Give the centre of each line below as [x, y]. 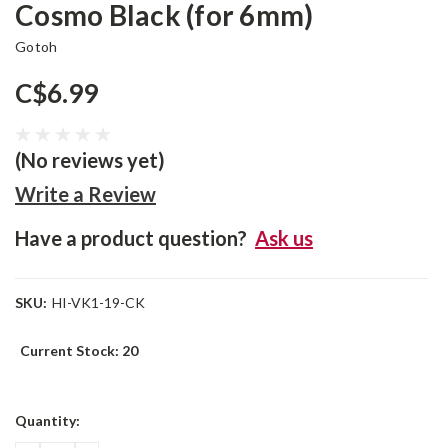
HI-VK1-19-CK [98, 302]
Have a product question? [131, 238]
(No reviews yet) [90, 160]
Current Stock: [71, 350]
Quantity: [47, 420]
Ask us [284, 238]
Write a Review [85, 194]
